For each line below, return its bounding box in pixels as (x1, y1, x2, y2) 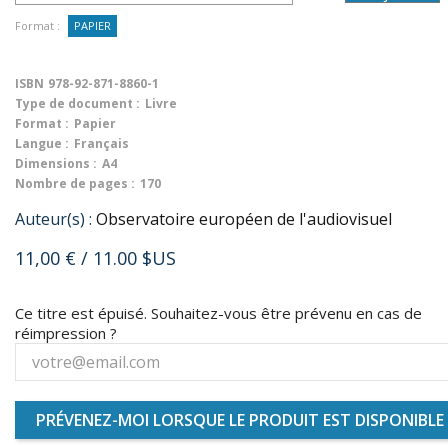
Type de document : (15, 95, 140, 112)
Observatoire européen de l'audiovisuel (96, 208, 392, 230)
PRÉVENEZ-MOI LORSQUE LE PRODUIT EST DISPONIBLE (36, 409, 444, 431)
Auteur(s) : (15, 208, 92, 230)
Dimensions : (15, 155, 97, 172)
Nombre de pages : (15, 175, 135, 192)
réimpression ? (15, 323, 117, 343)
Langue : (15, 135, 69, 152)
